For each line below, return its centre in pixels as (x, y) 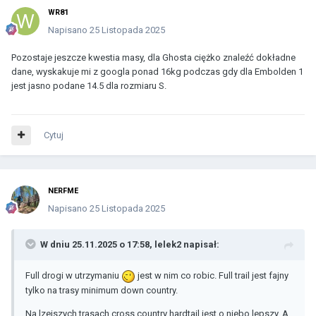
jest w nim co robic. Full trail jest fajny (212, 276)
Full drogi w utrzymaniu (73, 276)
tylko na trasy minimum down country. (102, 290)
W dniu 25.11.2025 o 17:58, (97, 245)
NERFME (63, 191)
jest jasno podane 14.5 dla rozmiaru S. (90, 86)
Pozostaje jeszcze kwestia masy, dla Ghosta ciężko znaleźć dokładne (153, 58)
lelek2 (168, 245)
